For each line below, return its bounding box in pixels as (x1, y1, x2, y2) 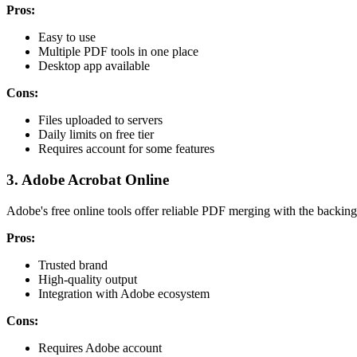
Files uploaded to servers (38, 113, 163, 127)
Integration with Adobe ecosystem (38, 286, 210, 300)
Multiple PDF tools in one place (38, 45, 198, 59)
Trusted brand (38, 257, 108, 272)
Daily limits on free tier (38, 127, 154, 142)
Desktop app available (38, 59, 150, 73)
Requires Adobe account (38, 340, 162, 355)
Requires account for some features (38, 142, 214, 156)
